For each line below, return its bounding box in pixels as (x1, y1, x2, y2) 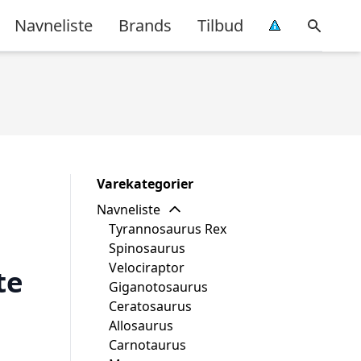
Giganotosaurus (109, 278, 208, 296)
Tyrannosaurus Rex (109, 220, 226, 238)
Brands (118, 14, 172, 36)
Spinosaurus (109, 239, 185, 257)
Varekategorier (97, 175, 193, 193)
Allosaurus (109, 317, 173, 334)
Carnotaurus (109, 336, 186, 354)
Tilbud (197, 14, 243, 36)
